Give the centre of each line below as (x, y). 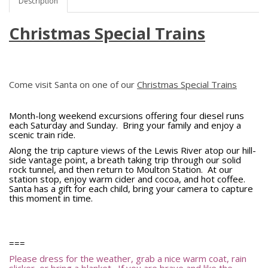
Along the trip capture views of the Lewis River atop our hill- (133, 150)
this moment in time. (51, 198)
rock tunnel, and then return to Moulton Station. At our (121, 169)
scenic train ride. (46, 135)
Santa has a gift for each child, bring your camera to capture (131, 188)
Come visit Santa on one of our (73, 84)
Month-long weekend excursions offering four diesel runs (127, 115)
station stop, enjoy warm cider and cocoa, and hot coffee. (128, 179)
